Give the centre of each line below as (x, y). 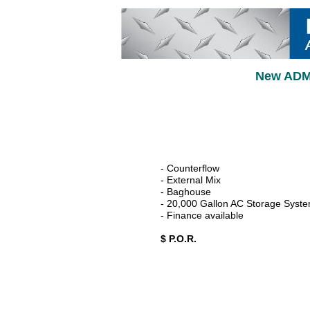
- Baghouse (186, 192)
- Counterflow (190, 168)
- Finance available (202, 215)
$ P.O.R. (179, 239)
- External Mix (191, 180)
